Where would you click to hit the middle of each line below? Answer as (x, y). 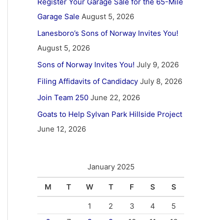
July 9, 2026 (158, 64)
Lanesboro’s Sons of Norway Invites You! (108, 33)
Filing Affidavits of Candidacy (88, 81)
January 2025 (111, 167)
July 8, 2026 (161, 81)
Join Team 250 (63, 98)
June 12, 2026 (62, 129)
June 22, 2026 (115, 98)
